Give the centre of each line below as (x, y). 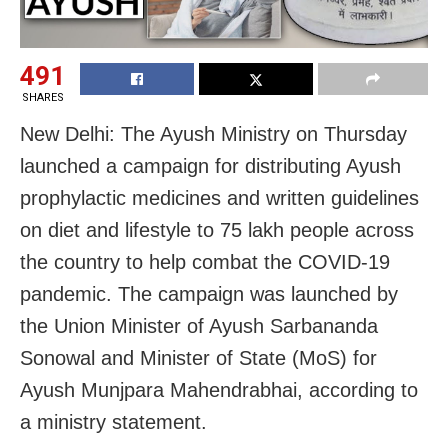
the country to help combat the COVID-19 (205, 262)
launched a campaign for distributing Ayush (210, 166)
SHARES (42, 98)
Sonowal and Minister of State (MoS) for (198, 358)
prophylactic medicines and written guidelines (219, 198)
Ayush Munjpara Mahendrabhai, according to (219, 390)
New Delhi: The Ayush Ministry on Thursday (213, 134)
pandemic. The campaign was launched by (209, 294)
